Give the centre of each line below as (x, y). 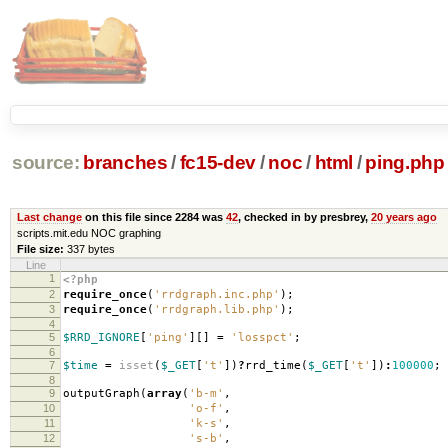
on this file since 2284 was (153, 216)
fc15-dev (218, 163)
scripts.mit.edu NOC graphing (88, 232)
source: (45, 163)
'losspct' (262, 337)
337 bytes (90, 248)
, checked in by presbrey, (304, 216)
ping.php (405, 163)
